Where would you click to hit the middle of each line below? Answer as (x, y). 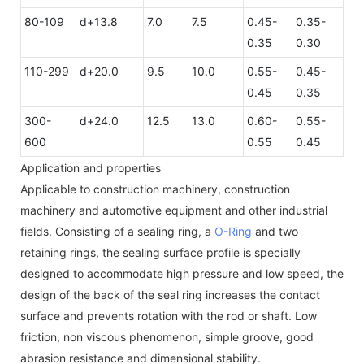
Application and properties (91, 167)
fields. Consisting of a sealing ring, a (117, 231)
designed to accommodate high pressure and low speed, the (182, 273)
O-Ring (233, 231)
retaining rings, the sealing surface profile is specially (160, 252)
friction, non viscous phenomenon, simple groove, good (167, 336)
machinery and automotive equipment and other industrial (174, 210)
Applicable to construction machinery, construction (155, 188)
